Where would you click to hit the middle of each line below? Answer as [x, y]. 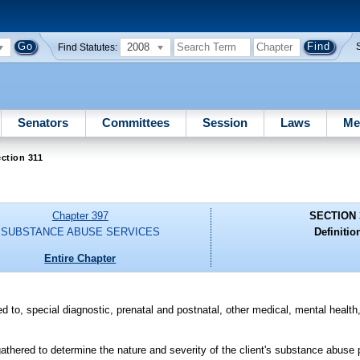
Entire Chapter [80, 258]
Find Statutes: [88, 47]
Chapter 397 [80, 216]
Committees [135, 122]
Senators [43, 122]
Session [225, 122]
